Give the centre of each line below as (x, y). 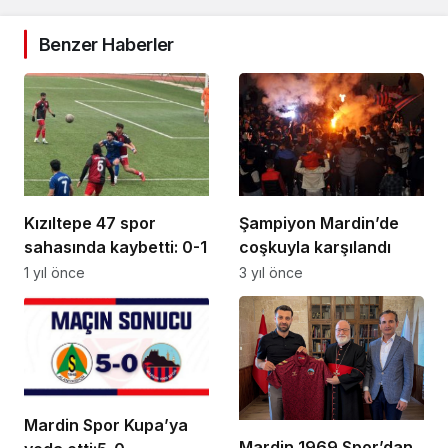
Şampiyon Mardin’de (319, 223)
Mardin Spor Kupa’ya (106, 424)
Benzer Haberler (106, 44)
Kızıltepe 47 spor (90, 223)
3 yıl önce (271, 273)
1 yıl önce (54, 273)
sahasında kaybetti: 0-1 (115, 247)
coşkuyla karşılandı (315, 247)
